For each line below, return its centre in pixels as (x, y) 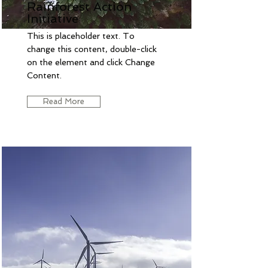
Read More (64, 101)
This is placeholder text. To (81, 36)
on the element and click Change (91, 62)
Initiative (53, 18)
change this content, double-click (92, 49)
